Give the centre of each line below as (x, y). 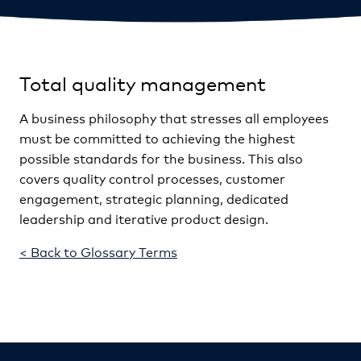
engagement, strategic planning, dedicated (154, 198)
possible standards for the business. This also (161, 158)
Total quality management (143, 83)
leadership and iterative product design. (144, 218)
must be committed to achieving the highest (157, 137)
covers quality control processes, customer (152, 178)
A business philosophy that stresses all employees (174, 117)
